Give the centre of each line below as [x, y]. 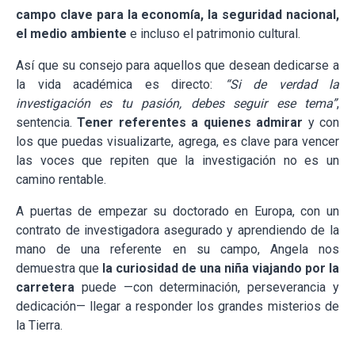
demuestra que [59, 269]
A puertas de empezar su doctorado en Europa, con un [177, 212]
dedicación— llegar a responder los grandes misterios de [177, 307]
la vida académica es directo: [120, 85]
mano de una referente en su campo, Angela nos [177, 250]
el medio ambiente [71, 34]
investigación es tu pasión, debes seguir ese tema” [176, 104]
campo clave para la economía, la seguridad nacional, [177, 15]
